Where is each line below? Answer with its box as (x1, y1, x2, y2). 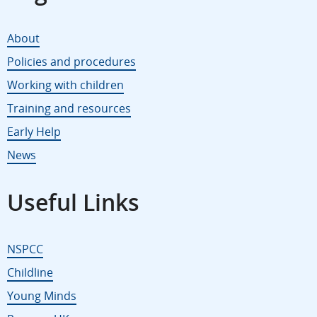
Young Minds (7, 287, 76, 304)
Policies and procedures (7, 53, 136, 69)
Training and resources (7, 100, 131, 116)
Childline (7, 264, 53, 280)
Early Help (7, 123, 61, 139)
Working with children (7, 76, 124, 93)
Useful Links (7, 186, 139, 217)
